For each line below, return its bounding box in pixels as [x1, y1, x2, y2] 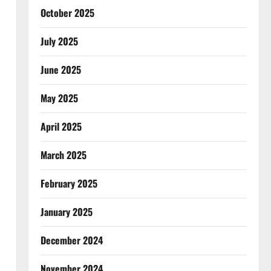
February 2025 [40, 176, 97, 191]
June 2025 [40, 62, 81, 77]
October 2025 [40, 5, 94, 20]
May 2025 [40, 91, 78, 105]
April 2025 [40, 119, 82, 134]
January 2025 [40, 204, 93, 219]
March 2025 [40, 148, 87, 162]
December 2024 [40, 233, 103, 247]
